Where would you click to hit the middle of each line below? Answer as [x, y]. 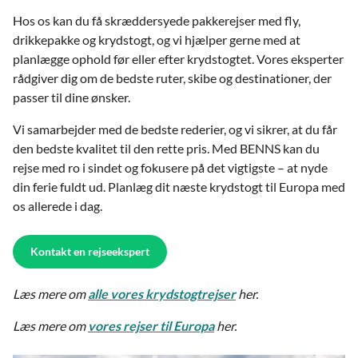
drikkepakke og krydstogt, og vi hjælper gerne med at [157, 39]
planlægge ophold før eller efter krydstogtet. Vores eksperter [178, 58]
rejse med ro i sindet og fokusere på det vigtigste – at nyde [170, 167]
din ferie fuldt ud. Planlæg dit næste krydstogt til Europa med [179, 186]
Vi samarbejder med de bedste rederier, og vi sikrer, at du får [175, 129]
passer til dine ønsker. [72, 97]
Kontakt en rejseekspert [90, 251]
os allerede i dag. [58, 205]
